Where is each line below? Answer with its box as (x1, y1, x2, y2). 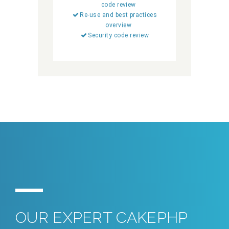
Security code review (88, 32, 149, 39)
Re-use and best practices (80, 11, 157, 19)
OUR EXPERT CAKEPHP (15, 209, 188, 227)
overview (105, 21, 132, 29)
